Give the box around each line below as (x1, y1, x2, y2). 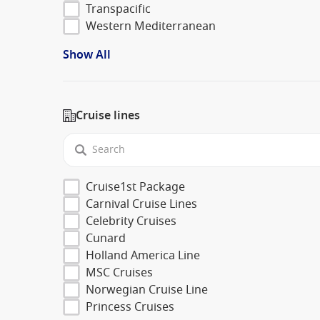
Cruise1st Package (86, 178, 185, 196)
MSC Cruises (86, 264, 153, 281)
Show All (63, 46, 111, 64)
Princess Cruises (86, 298, 174, 316)
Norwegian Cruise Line (86, 281, 208, 299)
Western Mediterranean (86, 17, 216, 35)
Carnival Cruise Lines (86, 195, 197, 213)
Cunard (86, 229, 126, 247)
